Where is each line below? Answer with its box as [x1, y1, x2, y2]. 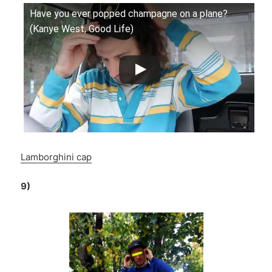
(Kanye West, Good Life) [30, 23, 134, 35]
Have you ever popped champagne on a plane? [30, 8, 228, 20]
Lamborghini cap [21, 151, 92, 163]
